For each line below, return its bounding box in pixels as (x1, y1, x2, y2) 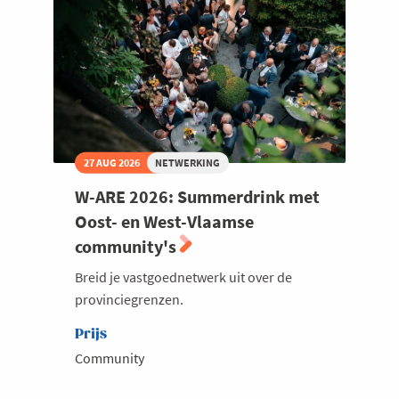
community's (75, 234, 180, 257)
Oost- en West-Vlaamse (75, 209, 254, 232)
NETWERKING (155, 155, 221, 169)
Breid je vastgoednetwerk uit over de (75, 267, 292, 286)
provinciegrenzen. (75, 289, 183, 308)
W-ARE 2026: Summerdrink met (75, 184, 320, 208)
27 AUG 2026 (83, 155, 140, 169)
